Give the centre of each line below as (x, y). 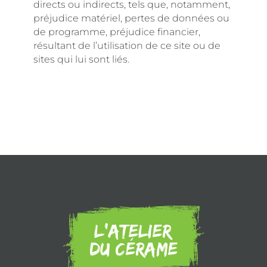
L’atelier (133, 231)
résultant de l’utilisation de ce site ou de (127, 46)
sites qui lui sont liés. (81, 59)
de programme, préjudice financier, (117, 32)
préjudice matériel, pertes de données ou (131, 18)
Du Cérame (134, 248)
